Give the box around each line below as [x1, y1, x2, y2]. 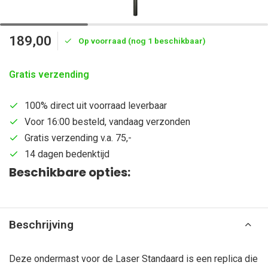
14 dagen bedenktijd [25, 148, 109, 160]
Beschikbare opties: [9, 164, 130, 181]
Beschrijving [9, 218, 74, 232]
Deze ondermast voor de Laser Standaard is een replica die [9, 253, 258, 264]
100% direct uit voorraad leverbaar [25, 100, 167, 111]
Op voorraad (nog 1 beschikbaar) [78, 36, 206, 45]
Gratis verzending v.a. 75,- [25, 132, 132, 144]
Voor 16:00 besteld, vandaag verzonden [25, 116, 190, 127]
